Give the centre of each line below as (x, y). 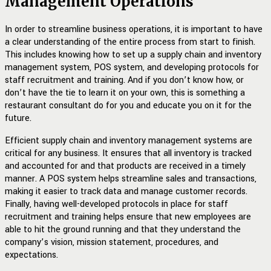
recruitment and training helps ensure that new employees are (128, 217)
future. (18, 118)
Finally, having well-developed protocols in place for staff (116, 204)
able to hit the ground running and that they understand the (123, 229)
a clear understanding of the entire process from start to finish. (130, 42)
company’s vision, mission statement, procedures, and (112, 242)
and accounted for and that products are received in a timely (125, 166)
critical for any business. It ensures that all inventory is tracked (128, 153)
